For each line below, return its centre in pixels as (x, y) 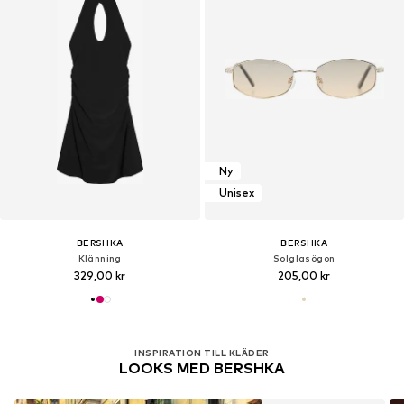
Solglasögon (304, 257)
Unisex (236, 193)
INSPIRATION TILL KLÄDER (202, 352)
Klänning (100, 257)
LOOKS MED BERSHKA (202, 368)
